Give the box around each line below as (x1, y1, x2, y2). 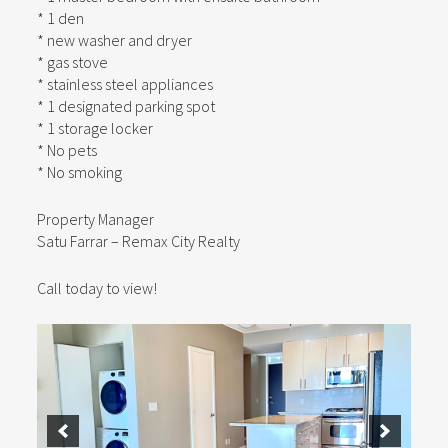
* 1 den (37, 8, 85, 29)
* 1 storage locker (37, 118, 154, 139)
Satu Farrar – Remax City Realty (37, 231, 241, 252)
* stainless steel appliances (37, 74, 214, 95)
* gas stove (37, 52, 109, 73)
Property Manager (37, 209, 155, 230)
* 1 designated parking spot (37, 96, 216, 117)
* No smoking (37, 162, 123, 183)
